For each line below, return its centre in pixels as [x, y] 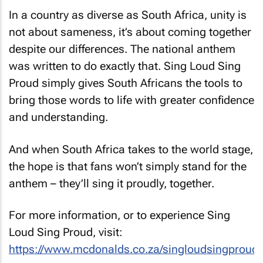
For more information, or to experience [108, 215]
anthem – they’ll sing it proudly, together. [112, 183]
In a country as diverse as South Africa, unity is [128, 15]
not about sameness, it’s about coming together [130, 32]
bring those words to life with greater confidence [131, 100]
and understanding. [58, 117]
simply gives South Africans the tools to [141, 83]
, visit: [108, 232]
